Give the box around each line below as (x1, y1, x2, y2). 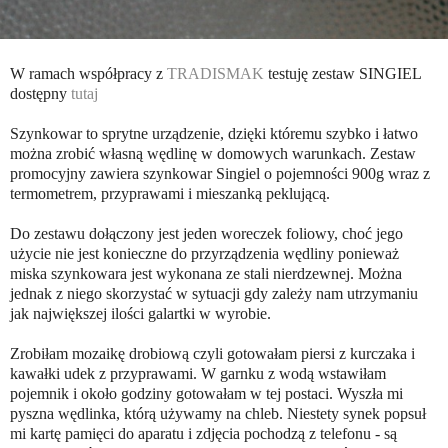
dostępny (10, 85, 71, 103)
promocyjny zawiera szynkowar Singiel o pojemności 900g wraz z (10, 165, 430, 183)
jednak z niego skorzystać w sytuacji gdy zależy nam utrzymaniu (10, 285, 418, 303)
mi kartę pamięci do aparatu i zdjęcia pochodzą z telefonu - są (10, 425, 397, 443)
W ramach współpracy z (10, 65, 167, 83)
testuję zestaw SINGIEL (264, 65, 421, 83)
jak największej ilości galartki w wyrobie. (10, 305, 271, 323)
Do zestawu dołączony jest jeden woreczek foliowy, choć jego (10, 225, 403, 243)
